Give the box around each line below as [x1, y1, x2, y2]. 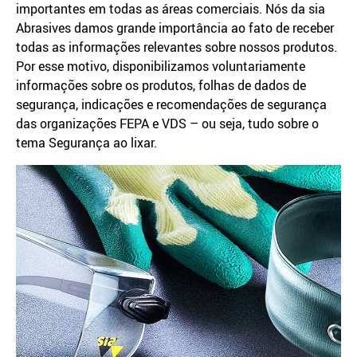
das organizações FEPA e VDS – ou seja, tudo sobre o [16, 115, 319, 132]
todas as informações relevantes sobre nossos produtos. [16, 38, 337, 56]
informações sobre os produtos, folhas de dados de [16, 76, 306, 94]
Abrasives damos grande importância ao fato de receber [16, 19, 334, 37]
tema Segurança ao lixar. [16, 134, 157, 151]
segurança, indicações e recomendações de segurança [16, 96, 327, 113]
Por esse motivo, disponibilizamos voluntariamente [16, 57, 305, 75]
